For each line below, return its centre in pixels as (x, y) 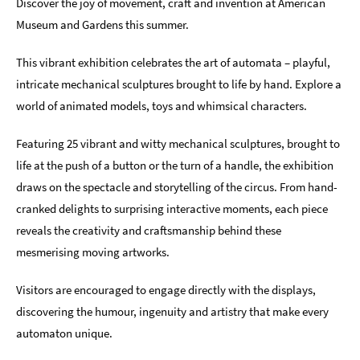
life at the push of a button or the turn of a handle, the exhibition (175, 166)
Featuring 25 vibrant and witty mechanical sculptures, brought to (178, 144)
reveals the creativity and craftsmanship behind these (149, 231)
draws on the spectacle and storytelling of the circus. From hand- (177, 187)
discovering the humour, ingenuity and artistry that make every (172, 312)
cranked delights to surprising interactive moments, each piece (172, 209)
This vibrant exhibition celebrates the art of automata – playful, (173, 63)
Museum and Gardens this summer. (102, 25)
